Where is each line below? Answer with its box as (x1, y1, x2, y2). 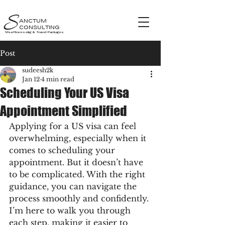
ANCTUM (19, 18, 47, 24)
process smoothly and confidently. (9, 193, 151, 203)
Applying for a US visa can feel (9, 121, 139, 131)
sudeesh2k (22, 66, 53, 74)
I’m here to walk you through (9, 205, 133, 215)
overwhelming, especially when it (9, 133, 149, 143)
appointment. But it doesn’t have (9, 157, 146, 167)
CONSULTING (19, 24, 60, 30)
